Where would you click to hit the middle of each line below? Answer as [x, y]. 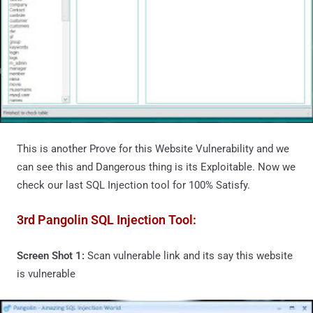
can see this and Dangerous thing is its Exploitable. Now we [156, 167]
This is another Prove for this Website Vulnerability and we [153, 148]
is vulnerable [46, 274]
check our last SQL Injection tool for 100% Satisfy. [133, 185]
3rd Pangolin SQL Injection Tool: [107, 219]
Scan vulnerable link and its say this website [190, 255]
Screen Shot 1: [52, 255]
